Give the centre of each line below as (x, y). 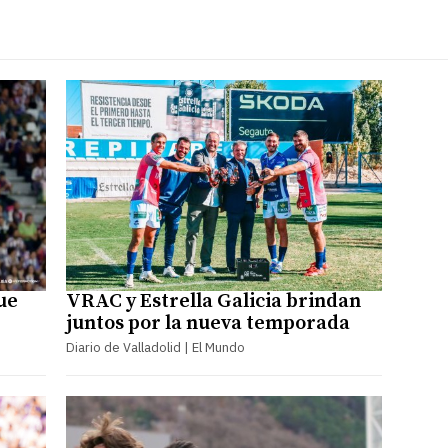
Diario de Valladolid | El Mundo (155, 347)
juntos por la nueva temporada (207, 323)
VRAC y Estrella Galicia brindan (213, 301)
